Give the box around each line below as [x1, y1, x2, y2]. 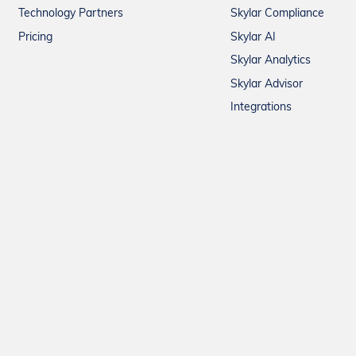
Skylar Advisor [230, 78, 303, 91]
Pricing [18, 31, 52, 44]
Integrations [230, 102, 292, 114]
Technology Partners [18, 8, 123, 21]
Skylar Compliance [230, 8, 324, 21]
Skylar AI [230, 31, 276, 44]
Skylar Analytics [230, 55, 311, 68]
